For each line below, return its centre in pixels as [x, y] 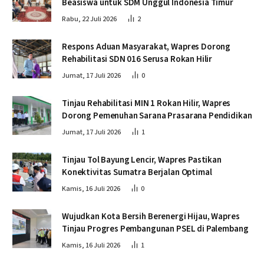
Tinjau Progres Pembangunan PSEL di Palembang [155, 229]
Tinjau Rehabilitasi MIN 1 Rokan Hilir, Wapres [146, 103]
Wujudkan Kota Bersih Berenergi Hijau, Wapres [151, 216]
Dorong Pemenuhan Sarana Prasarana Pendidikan [157, 115]
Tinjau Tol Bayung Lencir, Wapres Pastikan [142, 160]
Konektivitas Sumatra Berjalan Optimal [137, 172]
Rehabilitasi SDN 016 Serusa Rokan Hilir [137, 59]
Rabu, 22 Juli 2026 [89, 19]
